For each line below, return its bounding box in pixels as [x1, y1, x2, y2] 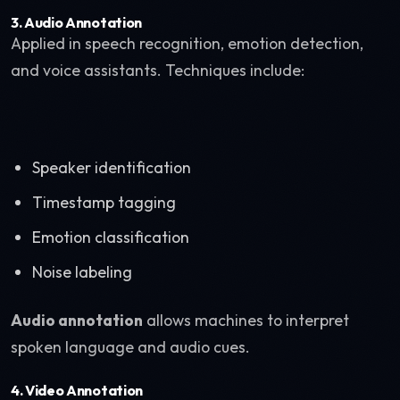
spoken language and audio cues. [11, 337, 250, 357]
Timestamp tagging [32, 192, 176, 212]
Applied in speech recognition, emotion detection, [11, 33, 363, 54]
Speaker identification [32, 157, 191, 178]
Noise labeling [32, 262, 132, 282]
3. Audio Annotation [11, 13, 142, 31]
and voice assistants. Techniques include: [11, 60, 304, 80]
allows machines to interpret [143, 310, 349, 330]
